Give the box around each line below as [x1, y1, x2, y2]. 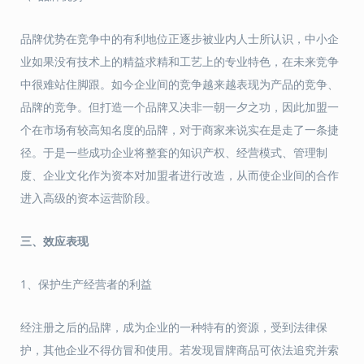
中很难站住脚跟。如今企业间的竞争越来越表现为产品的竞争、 [20, 76, 339, 92]
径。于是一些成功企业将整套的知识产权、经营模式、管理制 [20, 145, 327, 160]
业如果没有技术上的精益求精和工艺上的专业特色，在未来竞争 [20, 54, 339, 69]
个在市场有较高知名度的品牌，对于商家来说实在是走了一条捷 [20, 122, 339, 137]
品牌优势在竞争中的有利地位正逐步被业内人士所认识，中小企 [20, 31, 339, 46]
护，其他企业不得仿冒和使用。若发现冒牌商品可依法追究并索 [20, 342, 339, 357]
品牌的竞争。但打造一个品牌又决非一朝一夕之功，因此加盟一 [20, 99, 339, 115]
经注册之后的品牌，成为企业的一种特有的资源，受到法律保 [20, 319, 327, 335]
